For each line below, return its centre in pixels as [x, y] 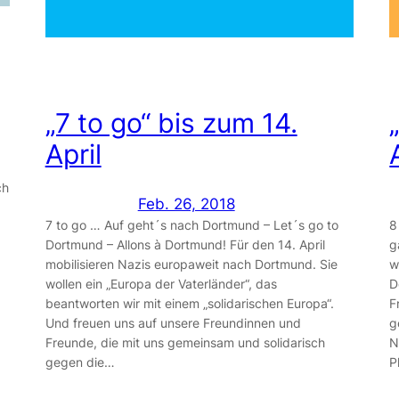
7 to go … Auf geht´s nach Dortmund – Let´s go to [191, 224]
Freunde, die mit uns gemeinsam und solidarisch [185, 342]
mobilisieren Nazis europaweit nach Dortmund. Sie [191, 264]
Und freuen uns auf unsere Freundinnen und [173, 322]
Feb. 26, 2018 [186, 204]
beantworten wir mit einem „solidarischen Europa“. [189, 303]
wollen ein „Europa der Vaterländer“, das [161, 283]
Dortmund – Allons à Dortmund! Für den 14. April [185, 244]
